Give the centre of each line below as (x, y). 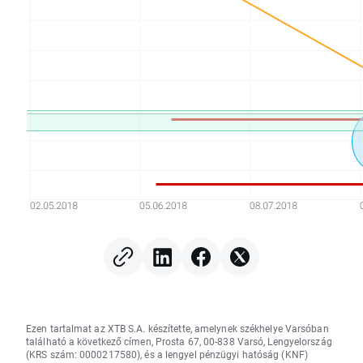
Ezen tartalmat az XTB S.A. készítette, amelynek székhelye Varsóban (177, 328)
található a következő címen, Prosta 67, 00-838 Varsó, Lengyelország (179, 341)
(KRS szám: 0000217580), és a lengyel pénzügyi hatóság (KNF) (167, 354)
